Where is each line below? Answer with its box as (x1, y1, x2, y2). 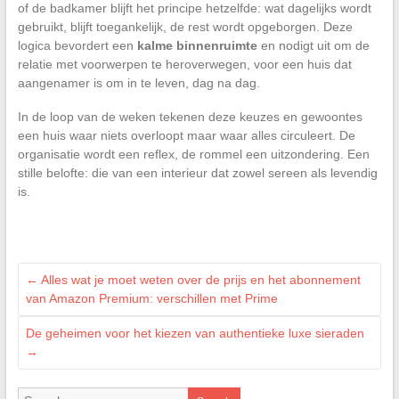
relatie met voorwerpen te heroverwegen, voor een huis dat (17, 56, 352, 71)
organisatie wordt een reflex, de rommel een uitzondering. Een (17, 146, 370, 161)
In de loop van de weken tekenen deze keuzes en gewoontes (17, 109, 362, 124)
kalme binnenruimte (136, 37, 257, 53)
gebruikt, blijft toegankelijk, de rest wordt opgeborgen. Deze (17, 19, 353, 34)
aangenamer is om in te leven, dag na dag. (17, 75, 260, 90)
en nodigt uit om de (256, 37, 370, 53)
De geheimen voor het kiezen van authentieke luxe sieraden (25, 325, 364, 340)
